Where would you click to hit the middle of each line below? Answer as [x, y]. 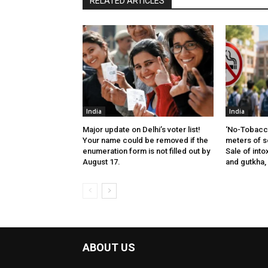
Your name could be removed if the [145, 141]
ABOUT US [109, 248]
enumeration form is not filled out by [146, 151]
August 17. [101, 162]
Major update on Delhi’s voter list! [141, 130]
